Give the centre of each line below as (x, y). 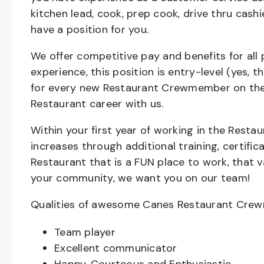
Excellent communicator (117, 248)
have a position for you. (93, 29)
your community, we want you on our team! (143, 178)
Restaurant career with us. (99, 104)
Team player (86, 232)
